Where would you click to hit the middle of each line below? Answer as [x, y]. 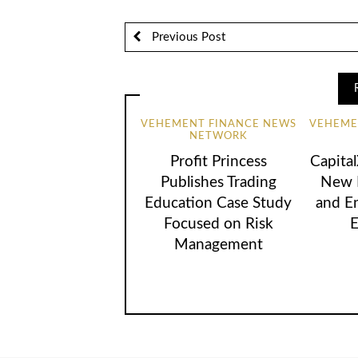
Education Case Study [219, 203]
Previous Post [187, 37]
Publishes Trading [218, 182]
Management [218, 245]
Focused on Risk [218, 224]
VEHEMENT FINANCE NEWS [218, 125]
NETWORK [218, 137]
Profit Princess [218, 161]
